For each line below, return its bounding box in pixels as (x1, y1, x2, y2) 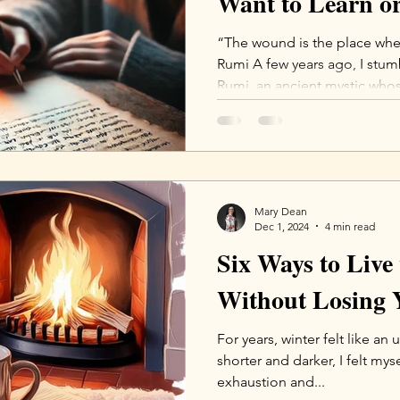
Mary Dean (254, 204, 307, 218)
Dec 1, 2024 (254, 219, 309, 233)
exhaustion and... (217, 372, 325, 390)
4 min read (325, 219, 375, 233)
